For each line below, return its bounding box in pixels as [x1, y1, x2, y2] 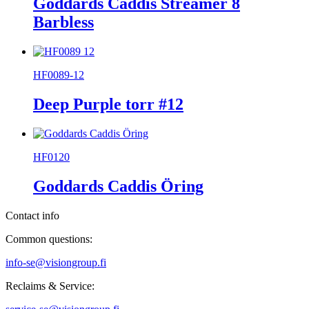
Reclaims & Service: [6, 279, 94, 292]
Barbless [33, 13, 94, 32]
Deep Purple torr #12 [33, 95, 183, 114]
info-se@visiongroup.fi [6, 256, 106, 268]
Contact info [6, 209, 59, 221]
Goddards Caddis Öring [33, 177, 203, 195]
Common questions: [6, 232, 92, 245]
